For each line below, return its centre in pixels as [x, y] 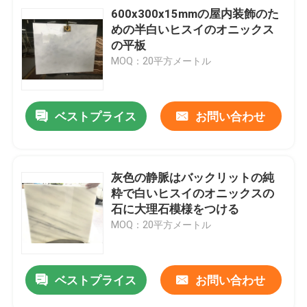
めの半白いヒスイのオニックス [193, 29]
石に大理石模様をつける [175, 209]
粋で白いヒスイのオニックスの [193, 193]
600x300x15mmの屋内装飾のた [195, 13]
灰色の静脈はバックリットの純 [193, 177]
